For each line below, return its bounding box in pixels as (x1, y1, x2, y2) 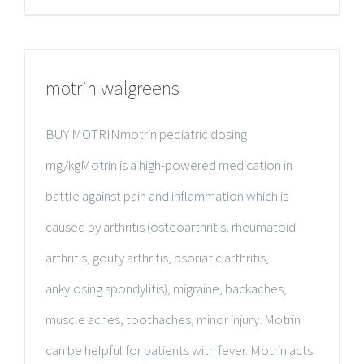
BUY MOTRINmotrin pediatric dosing (45, 125, 247, 143)
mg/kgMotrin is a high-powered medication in (45, 156, 292, 174)
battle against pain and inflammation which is (45, 187, 288, 205)
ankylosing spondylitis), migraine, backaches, (45, 279, 287, 297)
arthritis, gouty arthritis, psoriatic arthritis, (45, 249, 269, 266)
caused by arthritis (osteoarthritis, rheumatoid (45, 218, 296, 236)
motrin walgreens (45, 76, 180, 101)
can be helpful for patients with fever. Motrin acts (45, 341, 313, 359)
